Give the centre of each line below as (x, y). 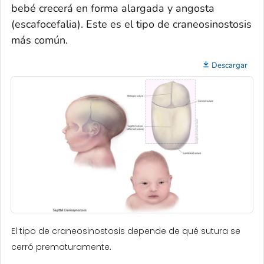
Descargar (230, 65)
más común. (39, 40)
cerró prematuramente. (61, 247)
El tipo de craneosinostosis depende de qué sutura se (126, 231)
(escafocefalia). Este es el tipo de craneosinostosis (131, 24)
